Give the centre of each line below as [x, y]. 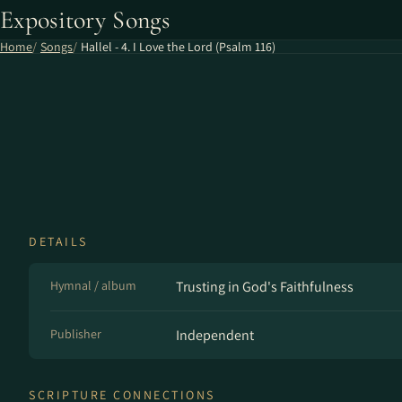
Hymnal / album [93, 285]
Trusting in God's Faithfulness [265, 287]
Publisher [76, 334]
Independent [215, 335]
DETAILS [58, 241]
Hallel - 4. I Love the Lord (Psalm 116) [178, 47]
